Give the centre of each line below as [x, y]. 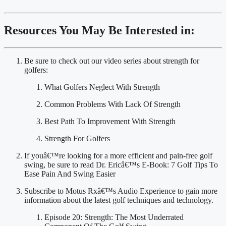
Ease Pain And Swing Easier [70, 174]
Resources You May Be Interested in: [99, 31]
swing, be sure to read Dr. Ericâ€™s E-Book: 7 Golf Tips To [121, 165]
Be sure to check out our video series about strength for [112, 61]
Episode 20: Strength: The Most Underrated [114, 217]
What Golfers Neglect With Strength [102, 87]
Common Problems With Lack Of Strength [112, 104]
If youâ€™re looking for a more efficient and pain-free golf [118, 156]
